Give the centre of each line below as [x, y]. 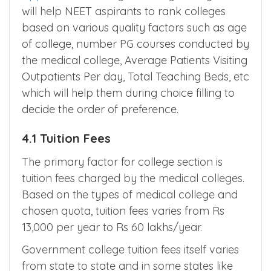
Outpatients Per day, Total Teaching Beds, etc [135, 76]
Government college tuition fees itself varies [130, 249]
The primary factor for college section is [122, 162]
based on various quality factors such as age [134, 27]
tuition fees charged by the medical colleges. [133, 178]
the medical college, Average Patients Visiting [135, 60]
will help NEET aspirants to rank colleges [124, 11]
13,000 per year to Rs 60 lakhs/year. [112, 227]
